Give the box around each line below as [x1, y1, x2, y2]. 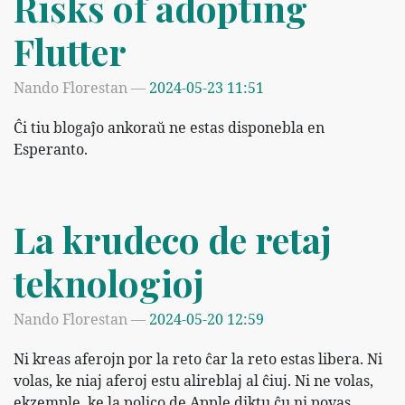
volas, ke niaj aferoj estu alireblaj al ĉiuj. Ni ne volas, [14, 370, 373, 391]
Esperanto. [14, 138, 88, 159]
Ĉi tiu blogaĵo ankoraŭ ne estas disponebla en [14, 117, 325, 137]
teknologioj [14, 258, 203, 306]
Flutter [14, 26, 127, 75]
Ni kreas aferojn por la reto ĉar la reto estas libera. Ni [14, 348, 382, 369]
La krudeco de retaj [14, 214, 331, 263]
